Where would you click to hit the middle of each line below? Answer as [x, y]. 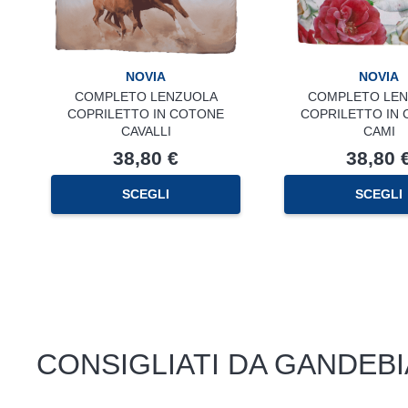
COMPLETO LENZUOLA [146, 96]
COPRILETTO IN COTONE [146, 113]
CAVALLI [146, 131]
